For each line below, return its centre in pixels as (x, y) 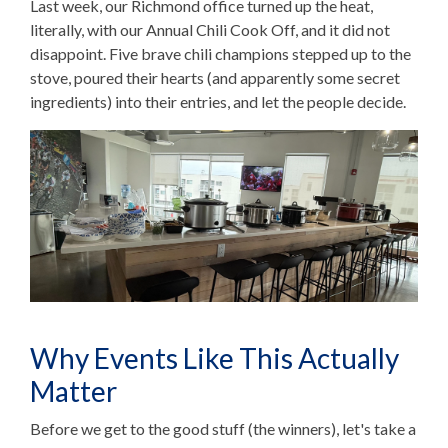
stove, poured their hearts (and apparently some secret (215, 78)
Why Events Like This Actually (214, 358)
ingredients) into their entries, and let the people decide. (219, 102)
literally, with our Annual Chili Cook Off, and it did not (210, 30)
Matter (73, 391)
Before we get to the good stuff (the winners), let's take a (223, 429)
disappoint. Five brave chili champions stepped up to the (220, 54)
